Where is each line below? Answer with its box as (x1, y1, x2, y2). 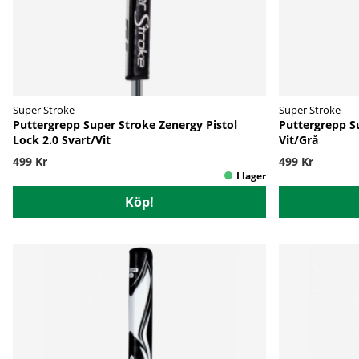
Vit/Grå (279, 131, 318, 147)
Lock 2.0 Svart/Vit (13, 131, 111, 147)
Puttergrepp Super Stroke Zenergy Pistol (13, 116, 237, 132)
